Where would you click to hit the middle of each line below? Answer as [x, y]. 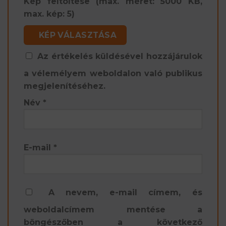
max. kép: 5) [49, 14]
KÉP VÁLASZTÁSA [78, 35]
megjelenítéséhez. [65, 86]
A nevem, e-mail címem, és [125, 193]
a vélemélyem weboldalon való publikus [113, 74]
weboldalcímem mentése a [113, 210]
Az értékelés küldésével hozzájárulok [120, 56]
